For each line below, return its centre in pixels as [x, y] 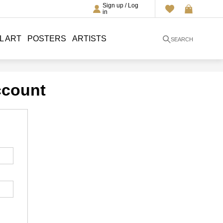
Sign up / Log [120, 5]
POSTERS [47, 39]
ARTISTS [89, 39]
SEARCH [182, 39]
